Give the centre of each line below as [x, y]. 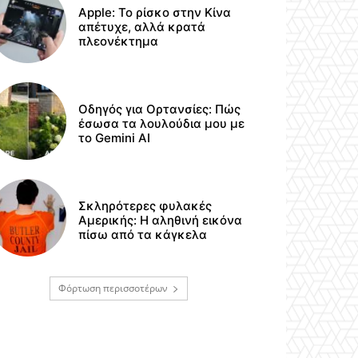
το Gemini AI [115, 138]
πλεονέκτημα [119, 41]
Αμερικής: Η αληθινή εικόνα [161, 221]
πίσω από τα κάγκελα [143, 235]
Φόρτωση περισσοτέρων [113, 288]
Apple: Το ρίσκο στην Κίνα [155, 12]
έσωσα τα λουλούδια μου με [162, 124]
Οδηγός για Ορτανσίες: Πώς [160, 109]
